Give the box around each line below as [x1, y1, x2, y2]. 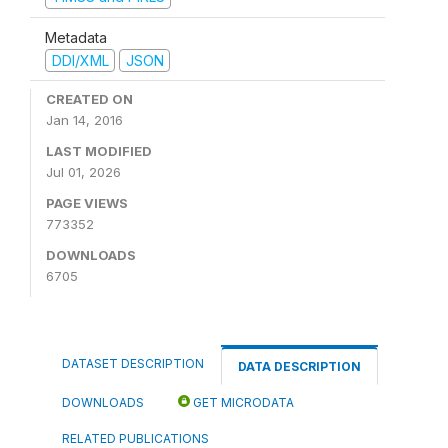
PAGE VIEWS [46, 195, 128, 211]
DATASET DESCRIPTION [62, 356, 204, 371]
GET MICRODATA [190, 395, 294, 410]
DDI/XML [51, 51, 109, 69]
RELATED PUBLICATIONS [62, 431, 209, 446]
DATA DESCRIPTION [238, 359, 361, 374]
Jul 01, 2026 [46, 164, 121, 180]
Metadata [45, 28, 107, 46]
